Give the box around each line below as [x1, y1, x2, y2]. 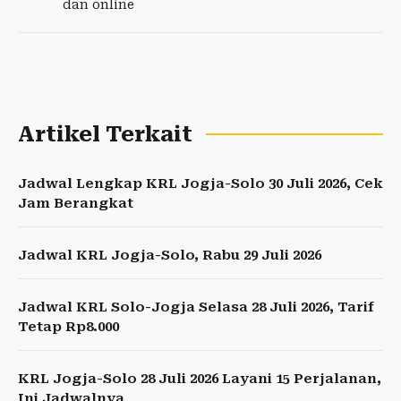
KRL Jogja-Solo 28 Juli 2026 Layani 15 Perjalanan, [18, 371, 381, 388]
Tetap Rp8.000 [18, 319, 119, 336]
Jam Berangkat [18, 195, 133, 212]
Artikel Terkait [18, 122, 192, 148]
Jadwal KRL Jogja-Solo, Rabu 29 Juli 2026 [18, 247, 321, 264]
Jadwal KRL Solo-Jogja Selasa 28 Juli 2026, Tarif [18, 299, 374, 316]
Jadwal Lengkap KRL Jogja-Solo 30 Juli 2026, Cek [18, 175, 383, 192]
